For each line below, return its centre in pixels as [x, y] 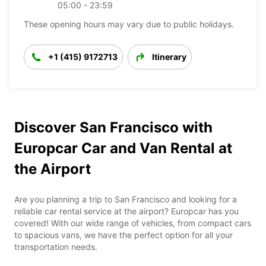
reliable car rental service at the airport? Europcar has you [126, 211]
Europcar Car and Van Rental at [123, 148]
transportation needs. [56, 246]
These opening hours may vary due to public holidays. [129, 24]
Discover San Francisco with [113, 127]
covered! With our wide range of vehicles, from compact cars [133, 223]
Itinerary [169, 56]
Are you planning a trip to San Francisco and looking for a [126, 199]
